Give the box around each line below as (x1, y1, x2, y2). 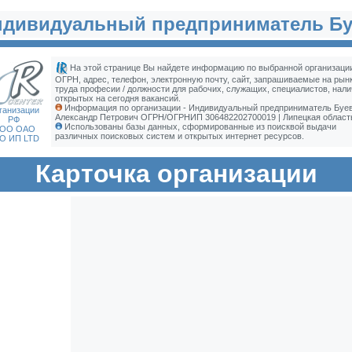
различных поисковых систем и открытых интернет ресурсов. (54, 131, 304, 141)
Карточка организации (35, 159, 317, 188)
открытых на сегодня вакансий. (54, 93, 181, 103)
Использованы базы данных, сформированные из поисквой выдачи (61, 122, 336, 131)
